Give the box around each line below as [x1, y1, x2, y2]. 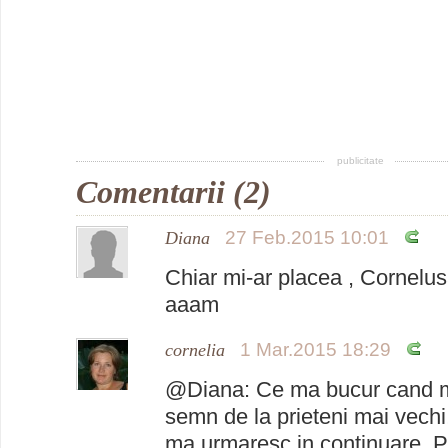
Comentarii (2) [76, 173, 271, 210]
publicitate [336, 154, 384, 166]
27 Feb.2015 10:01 [225, 226, 389, 248]
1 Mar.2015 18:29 [240, 338, 391, 360]
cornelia [165, 339, 225, 360]
